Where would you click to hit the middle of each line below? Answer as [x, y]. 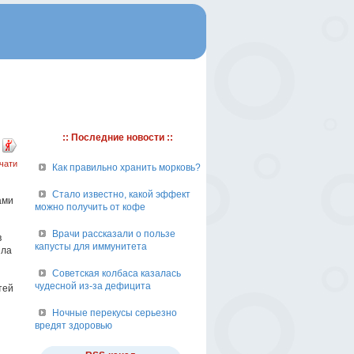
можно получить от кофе [90, 207]
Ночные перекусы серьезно [115, 313]
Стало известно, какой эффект [121, 194]
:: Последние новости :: [118, 137]
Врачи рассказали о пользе [114, 234]
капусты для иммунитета [91, 247]
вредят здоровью [73, 326]
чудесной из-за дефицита [93, 286]
